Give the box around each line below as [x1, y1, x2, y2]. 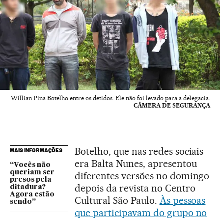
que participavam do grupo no [75, 207, 207, 219]
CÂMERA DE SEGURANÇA [134, 102, 210, 110]
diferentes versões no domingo [75, 170, 210, 182]
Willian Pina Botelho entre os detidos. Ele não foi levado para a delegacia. [11, 94, 210, 102]
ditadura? [10, 184, 46, 191]
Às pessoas [159, 194, 206, 207]
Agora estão [10, 191, 55, 198]
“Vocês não [10, 162, 51, 169]
